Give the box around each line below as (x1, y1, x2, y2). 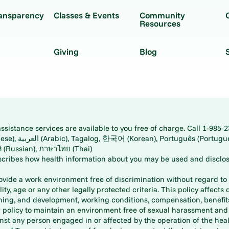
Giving (53, 46, 79, 57)
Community (139, 10, 185, 21)
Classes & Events (53, 10, 119, 21)
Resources (139, 18, 180, 29)
